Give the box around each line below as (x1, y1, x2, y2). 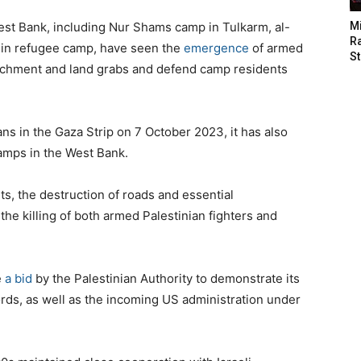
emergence (184, 40, 249, 56)
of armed (249, 40, 303, 56)
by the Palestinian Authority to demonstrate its (32, 271, 300, 287)
